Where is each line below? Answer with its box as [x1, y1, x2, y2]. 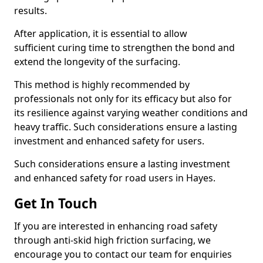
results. [14, 4, 47, 17]
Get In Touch [14, 194, 97, 213]
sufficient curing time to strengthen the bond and [14, 41, 235, 54]
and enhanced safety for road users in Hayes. [14, 171, 215, 184]
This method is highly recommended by [14, 78, 190, 91]
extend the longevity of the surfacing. [14, 55, 180, 68]
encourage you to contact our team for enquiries [14, 248, 232, 261]
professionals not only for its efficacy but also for [14, 92, 232, 105]
